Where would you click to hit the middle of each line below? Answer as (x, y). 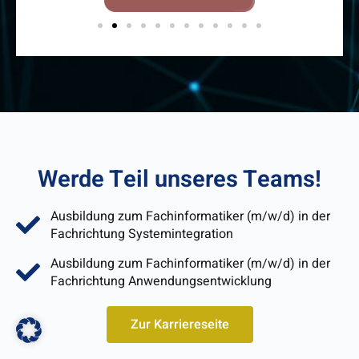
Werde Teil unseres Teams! (179, 180)
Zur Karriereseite (179, 325)
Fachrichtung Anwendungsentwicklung (161, 282)
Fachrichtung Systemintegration (141, 234)
